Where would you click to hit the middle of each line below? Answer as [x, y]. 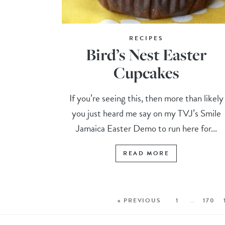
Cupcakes [146, 73]
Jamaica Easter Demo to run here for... [146, 129]
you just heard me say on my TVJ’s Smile [146, 114]
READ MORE [146, 153]
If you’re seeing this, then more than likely [146, 98]
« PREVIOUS [139, 201]
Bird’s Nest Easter [146, 55]
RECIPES [146, 38]
